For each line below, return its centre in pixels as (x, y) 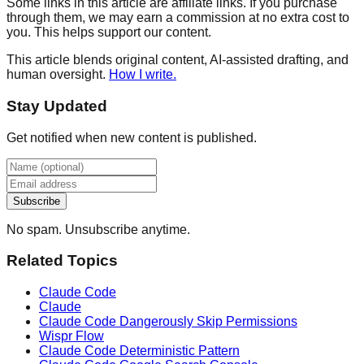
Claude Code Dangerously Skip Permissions (168, 322)
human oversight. (56, 75)
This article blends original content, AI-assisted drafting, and (178, 60)
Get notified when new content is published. (132, 137)
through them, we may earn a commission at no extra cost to (178, 18)
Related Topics (62, 261)
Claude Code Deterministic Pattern (139, 351)
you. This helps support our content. (109, 32)
